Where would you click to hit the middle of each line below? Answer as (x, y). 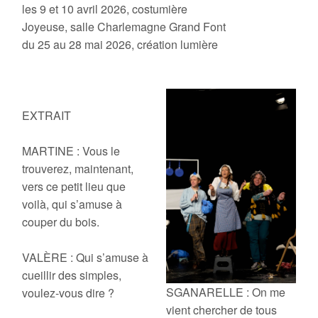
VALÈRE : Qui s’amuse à (86, 258)
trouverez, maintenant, (78, 169)
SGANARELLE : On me (226, 292)
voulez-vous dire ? (68, 293)
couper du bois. (61, 222)
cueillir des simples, (72, 275)
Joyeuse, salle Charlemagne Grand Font (124, 27)
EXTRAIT (47, 116)
